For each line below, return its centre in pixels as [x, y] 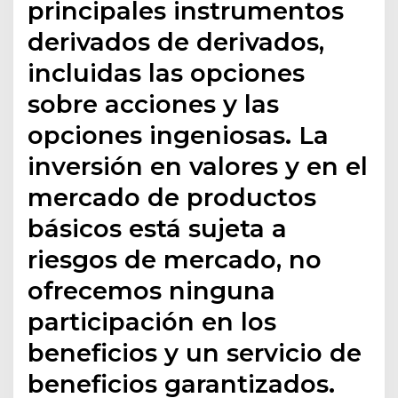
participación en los [152, 322]
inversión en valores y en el [198, 167]
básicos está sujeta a [158, 229]
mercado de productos [172, 198]
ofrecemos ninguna [152, 291]
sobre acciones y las [154, 104]
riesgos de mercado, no [175, 260]
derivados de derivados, [176, 42]
